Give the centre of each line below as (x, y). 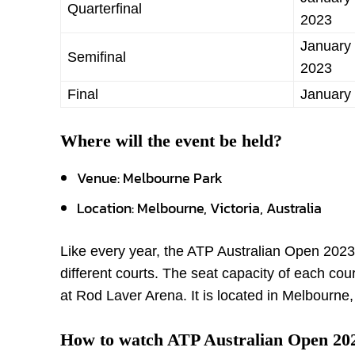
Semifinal (97, 57)
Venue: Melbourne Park (150, 178)
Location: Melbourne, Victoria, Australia (199, 208)
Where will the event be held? (171, 141)
